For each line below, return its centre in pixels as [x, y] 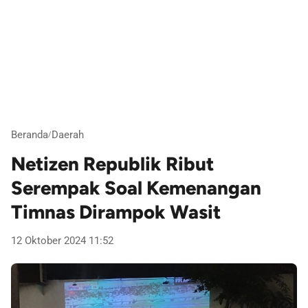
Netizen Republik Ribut [112, 164]
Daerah [68, 134]
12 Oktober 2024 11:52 [62, 241]
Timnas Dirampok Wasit [116, 212]
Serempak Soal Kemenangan [136, 188]
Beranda [30, 134]
